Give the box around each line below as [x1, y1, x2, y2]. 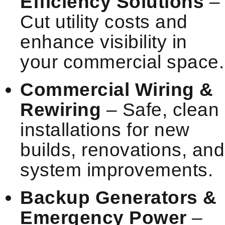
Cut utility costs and [20, 11, 188, 32]
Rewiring [20, 99, 101, 120]
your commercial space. [20, 51, 224, 72]
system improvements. [20, 159, 213, 180]
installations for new [20, 119, 190, 140]
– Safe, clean [101, 99, 219, 120]
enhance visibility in [20, 31, 187, 52]
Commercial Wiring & [20, 79, 213, 100]
